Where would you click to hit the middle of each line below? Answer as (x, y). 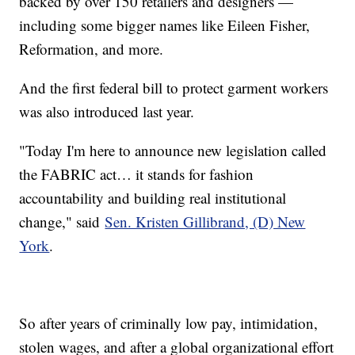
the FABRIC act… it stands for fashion (137, 174)
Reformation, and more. (92, 49)
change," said (62, 222)
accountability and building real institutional (153, 198)
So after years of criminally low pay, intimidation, (169, 323)
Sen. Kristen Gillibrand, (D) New (205, 222)
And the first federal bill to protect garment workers (174, 88)
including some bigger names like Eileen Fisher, (165, 25)
